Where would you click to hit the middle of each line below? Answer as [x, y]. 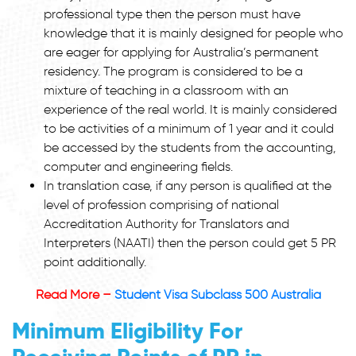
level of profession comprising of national [161, 204]
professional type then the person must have [172, 14]
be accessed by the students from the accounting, [190, 147]
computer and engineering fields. [138, 166]
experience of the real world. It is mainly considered [190, 109]
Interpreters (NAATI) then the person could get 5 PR [190, 242]
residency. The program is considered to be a [173, 71]
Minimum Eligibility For [127, 331]
